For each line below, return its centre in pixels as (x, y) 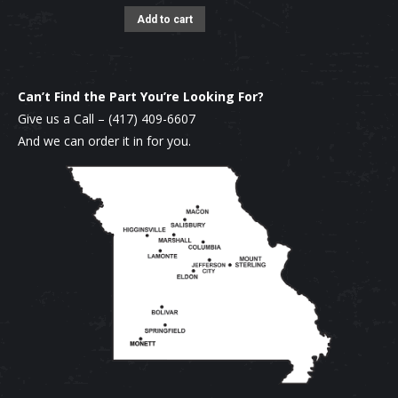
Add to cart (165, 20)
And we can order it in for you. (104, 141)
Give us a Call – (63, 119)
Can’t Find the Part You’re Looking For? (141, 97)
